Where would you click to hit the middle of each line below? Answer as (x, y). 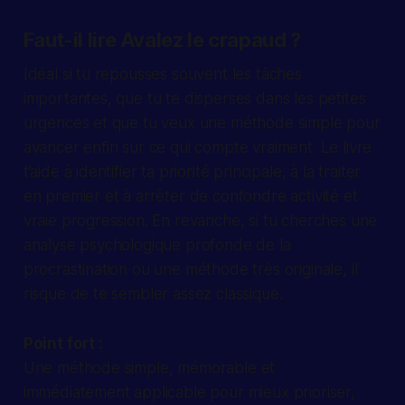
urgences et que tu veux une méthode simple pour (202, 123)
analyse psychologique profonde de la (157, 245)
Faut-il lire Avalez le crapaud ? (162, 40)
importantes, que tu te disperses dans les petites (194, 99)
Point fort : (63, 344)
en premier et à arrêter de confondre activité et (190, 197)
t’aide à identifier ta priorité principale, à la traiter (192, 172)
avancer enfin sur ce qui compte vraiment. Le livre (198, 148)
